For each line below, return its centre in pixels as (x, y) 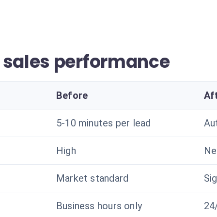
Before (72, 95)
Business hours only (99, 206)
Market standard (93, 178)
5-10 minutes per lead (104, 123)
